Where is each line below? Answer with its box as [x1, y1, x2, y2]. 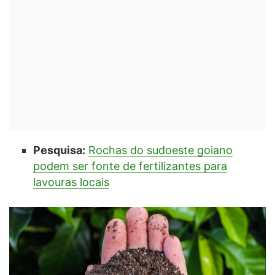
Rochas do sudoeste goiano [88, 143, 233, 157]
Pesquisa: [33, 143, 85, 157]
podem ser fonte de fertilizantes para [33, 159, 227, 172]
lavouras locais [33, 175, 109, 188]
